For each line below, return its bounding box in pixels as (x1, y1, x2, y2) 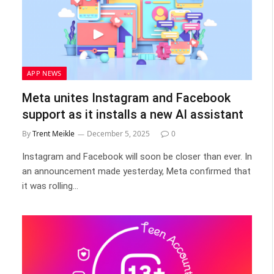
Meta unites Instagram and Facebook (22, 90, 231, 105)
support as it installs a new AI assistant (22, 106, 243, 122)
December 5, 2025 (87, 128, 150, 139)
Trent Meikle (32, 128, 75, 139)
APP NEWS (27, 68, 62, 78)
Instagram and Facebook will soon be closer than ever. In (22, 150, 252, 162)
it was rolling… (22, 180, 78, 191)
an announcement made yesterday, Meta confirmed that (22, 165, 251, 177)
